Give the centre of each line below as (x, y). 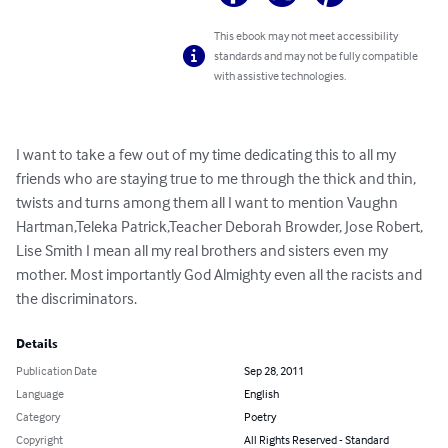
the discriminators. (76, 298)
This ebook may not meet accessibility (306, 36)
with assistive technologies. (280, 76)
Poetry (260, 417)
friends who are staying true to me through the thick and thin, (217, 178)
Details (37, 344)
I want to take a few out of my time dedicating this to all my (207, 154)
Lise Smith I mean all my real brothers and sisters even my (203, 250)
